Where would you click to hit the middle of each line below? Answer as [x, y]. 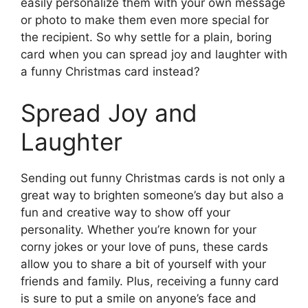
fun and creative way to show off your [125, 212]
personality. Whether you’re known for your [139, 229]
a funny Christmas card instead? [110, 71]
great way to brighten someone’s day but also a [152, 195]
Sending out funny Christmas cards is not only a [153, 178]
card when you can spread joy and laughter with [154, 54]
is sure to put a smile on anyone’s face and [139, 298]
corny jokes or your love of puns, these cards [144, 246]
